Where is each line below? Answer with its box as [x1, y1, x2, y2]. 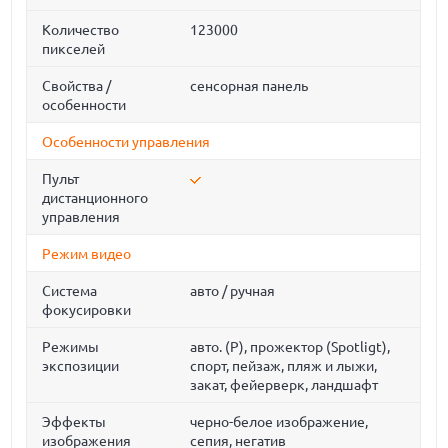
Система [42, 283, 98, 299]
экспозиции [42, 358, 120, 374]
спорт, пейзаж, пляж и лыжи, [190, 358, 378, 374]
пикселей [42, 41, 106, 57]
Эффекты [42, 414, 107, 430]
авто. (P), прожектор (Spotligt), [190, 339, 391, 355]
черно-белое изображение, [190, 414, 369, 430]
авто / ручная [190, 283, 276, 299]
